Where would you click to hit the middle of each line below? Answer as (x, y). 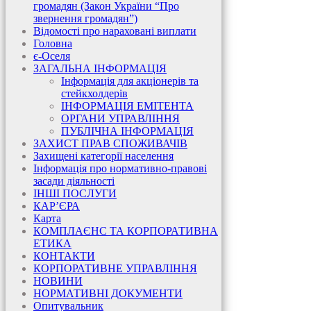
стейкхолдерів (94, 94)
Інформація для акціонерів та (130, 81)
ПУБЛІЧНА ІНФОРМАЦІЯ (127, 131)
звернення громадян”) (85, 19)
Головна (53, 44)
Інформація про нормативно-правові (120, 169)
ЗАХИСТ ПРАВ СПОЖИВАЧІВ (110, 144)
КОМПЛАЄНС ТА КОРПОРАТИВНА (126, 231)
